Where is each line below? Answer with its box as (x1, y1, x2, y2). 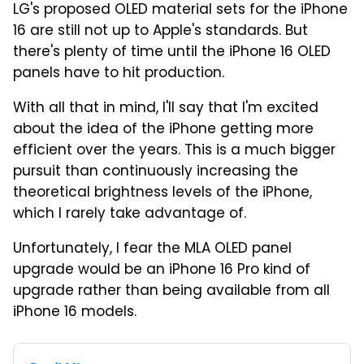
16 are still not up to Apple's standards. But (13, 19, 308, 43)
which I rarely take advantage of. (13, 202, 246, 226)
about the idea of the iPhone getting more (13, 118, 314, 141)
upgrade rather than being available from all (13, 279, 330, 303)
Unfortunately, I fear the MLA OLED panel (13, 237, 292, 261)
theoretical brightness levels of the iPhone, (13, 181, 312, 205)
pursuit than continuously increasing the (13, 160, 298, 184)
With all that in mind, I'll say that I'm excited (13, 97, 318, 120)
